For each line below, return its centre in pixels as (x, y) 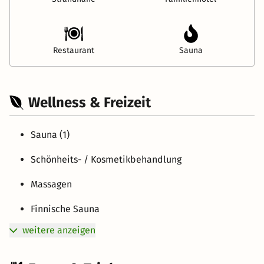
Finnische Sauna (65, 209)
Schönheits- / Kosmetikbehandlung (106, 159)
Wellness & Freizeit (90, 102)
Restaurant (73, 50)
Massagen (51, 184)
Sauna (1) (50, 134)
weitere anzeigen (59, 230)
